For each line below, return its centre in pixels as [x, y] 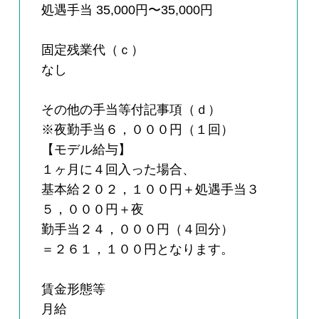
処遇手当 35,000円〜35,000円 [127, 10]
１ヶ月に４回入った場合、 [119, 170]
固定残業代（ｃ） [93, 50]
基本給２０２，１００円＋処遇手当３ [151, 190]
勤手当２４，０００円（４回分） [138, 230]
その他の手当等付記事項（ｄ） [131, 110]
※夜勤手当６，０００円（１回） [138, 130]
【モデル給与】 [87, 150]
